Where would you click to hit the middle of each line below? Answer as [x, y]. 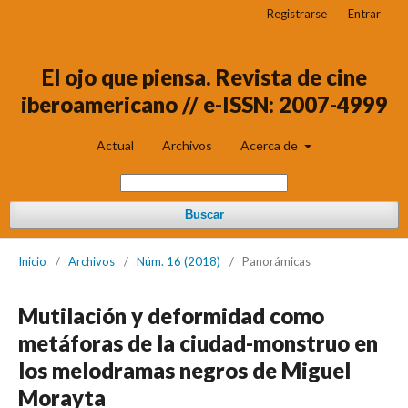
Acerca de [271, 145]
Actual [116, 145]
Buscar [204, 214]
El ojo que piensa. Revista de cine [204, 77]
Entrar [364, 14]
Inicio [32, 261]
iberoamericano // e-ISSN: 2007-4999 [204, 104]
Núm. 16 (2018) [178, 261]
